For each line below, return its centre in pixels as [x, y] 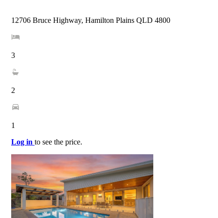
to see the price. [58, 142]
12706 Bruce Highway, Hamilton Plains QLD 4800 [91, 20]
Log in [23, 142]
